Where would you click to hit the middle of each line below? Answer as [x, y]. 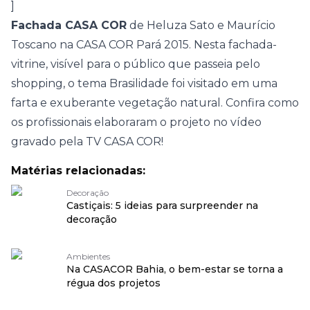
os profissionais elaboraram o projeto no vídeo [136, 122]
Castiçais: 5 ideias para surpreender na [162, 206]
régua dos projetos [113, 283]
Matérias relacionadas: [78, 171]
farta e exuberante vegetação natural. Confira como [155, 103]
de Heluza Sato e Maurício [201, 25]
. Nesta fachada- [233, 45]
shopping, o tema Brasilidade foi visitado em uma [144, 83]
